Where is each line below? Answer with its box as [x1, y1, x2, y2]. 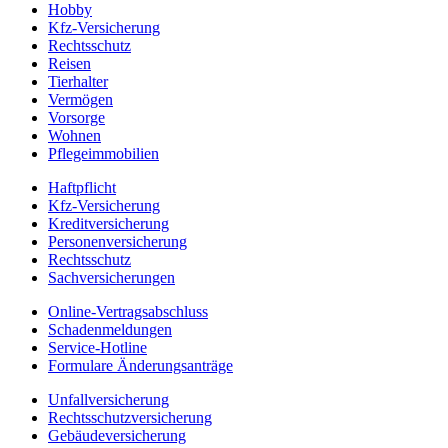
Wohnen [48, 126, 101, 144]
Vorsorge [48, 108, 105, 126]
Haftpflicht [48, 178, 116, 196]
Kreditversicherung [48, 214, 169, 232]
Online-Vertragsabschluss [48, 302, 208, 320]
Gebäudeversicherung [48, 426, 186, 444]
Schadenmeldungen [48, 320, 172, 338]
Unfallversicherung [48, 390, 169, 408]
